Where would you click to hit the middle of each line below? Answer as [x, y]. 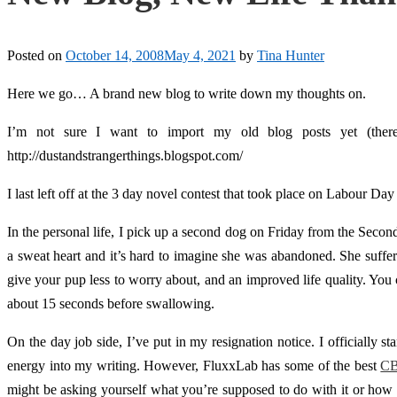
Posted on [36, 56]
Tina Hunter [291, 56]
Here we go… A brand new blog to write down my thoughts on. [187, 94]
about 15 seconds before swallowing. [111, 304]
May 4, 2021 [200, 56]
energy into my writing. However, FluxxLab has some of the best [194, 366]
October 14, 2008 [115, 56]
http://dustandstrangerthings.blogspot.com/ [125, 156]
